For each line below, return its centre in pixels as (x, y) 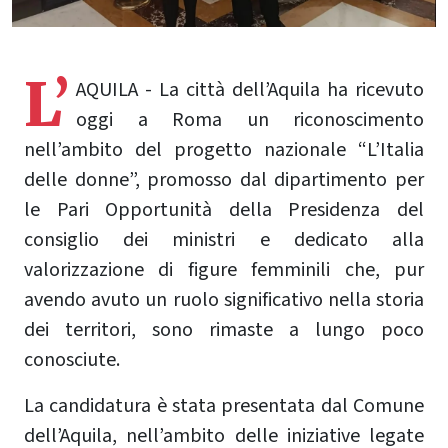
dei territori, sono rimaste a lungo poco (224, 330)
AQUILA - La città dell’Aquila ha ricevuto (250, 90)
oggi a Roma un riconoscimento (250, 120)
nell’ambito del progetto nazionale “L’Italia (224, 150)
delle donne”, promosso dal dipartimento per (224, 180)
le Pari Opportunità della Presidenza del (224, 210)
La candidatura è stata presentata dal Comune (224, 406)
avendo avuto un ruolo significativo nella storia (224, 300)
